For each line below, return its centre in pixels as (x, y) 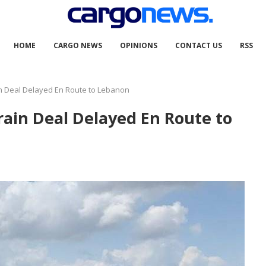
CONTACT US (198, 45)
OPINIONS (138, 45)
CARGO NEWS (77, 45)
